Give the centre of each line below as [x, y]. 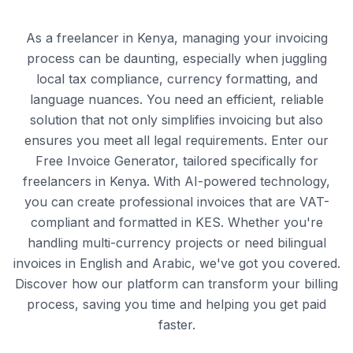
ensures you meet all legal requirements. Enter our [176, 140]
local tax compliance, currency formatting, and [176, 78]
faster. [176, 324]
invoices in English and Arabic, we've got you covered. [176, 263]
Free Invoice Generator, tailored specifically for [176, 160]
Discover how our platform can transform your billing [176, 283]
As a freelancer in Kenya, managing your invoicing [176, 37]
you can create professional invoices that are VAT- [176, 201]
